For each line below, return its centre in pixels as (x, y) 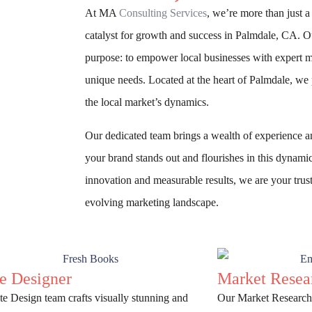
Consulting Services (163, 13)
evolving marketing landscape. (152, 202)
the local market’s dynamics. (148, 102)
